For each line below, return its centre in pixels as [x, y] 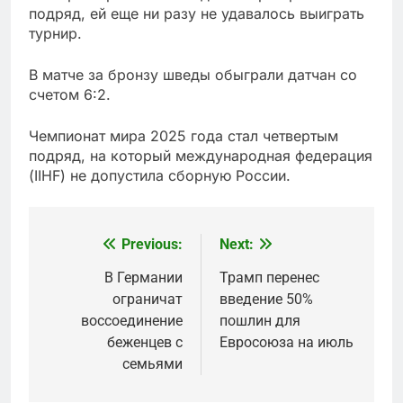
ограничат [148, 299]
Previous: [152, 244]
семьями [152, 364]
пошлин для [260, 321]
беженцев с [145, 342]
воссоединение [132, 321]
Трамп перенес [269, 278]
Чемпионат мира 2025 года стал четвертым [184, 136]
